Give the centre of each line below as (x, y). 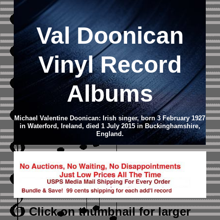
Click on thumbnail (84, 211)
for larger (165, 211)
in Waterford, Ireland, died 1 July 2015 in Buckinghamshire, (110, 126)
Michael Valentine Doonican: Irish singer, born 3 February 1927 (110, 118)
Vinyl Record (110, 65)
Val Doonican (110, 36)
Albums (110, 94)
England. (110, 134)
